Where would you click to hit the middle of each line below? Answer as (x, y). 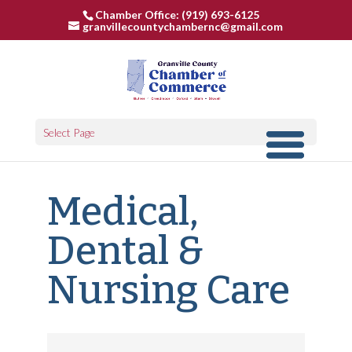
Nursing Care (168, 290)
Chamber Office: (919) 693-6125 (177, 14)
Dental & (125, 251)
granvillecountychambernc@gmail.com (183, 26)
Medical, (122, 211)
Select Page (69, 132)
